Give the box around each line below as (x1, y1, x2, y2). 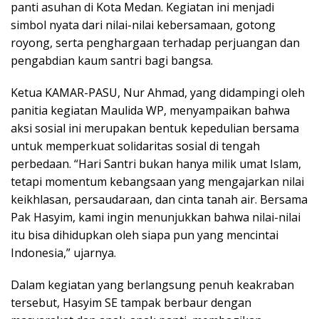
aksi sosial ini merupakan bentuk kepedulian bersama (11, 120, 299, 137)
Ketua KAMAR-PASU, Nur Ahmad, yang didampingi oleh (11, 85, 305, 101)
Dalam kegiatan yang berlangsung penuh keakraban (11, 277, 294, 293)
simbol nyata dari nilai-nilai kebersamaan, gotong (11, 17, 276, 33)
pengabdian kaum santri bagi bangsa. (11, 53, 213, 69)
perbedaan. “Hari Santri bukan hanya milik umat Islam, (11, 156, 301, 172)
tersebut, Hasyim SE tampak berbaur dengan (11, 295, 251, 311)
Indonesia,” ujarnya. (11, 245, 116, 261)
